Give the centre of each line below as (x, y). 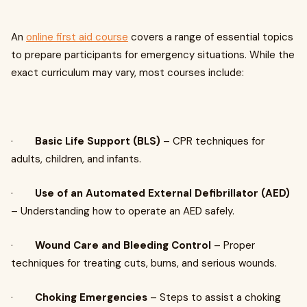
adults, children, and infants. (76, 159)
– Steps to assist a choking (214, 297)
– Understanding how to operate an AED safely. (123, 211)
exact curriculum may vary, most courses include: (127, 73)
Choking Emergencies (91, 297)
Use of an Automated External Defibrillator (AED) (162, 193)
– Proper (233, 245)
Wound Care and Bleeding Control (123, 245)
